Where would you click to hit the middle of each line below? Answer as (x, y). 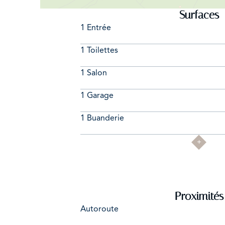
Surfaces (199, 15)
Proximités (199, 197)
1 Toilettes (99, 50)
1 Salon (94, 73)
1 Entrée (96, 28)
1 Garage (97, 96)
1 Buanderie (102, 118)
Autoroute (99, 209)
